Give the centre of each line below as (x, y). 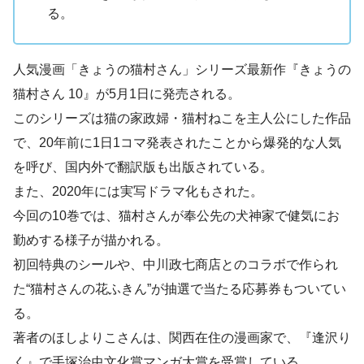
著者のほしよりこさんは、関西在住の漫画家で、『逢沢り (182, 337)
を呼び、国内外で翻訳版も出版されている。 (143, 167)
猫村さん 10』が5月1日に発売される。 (127, 93)
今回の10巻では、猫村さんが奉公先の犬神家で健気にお (176, 215)
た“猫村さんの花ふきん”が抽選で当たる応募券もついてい (180, 288)
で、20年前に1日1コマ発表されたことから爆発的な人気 (177, 142)
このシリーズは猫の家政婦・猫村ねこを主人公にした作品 (182, 118)
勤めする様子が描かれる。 (91, 240)
